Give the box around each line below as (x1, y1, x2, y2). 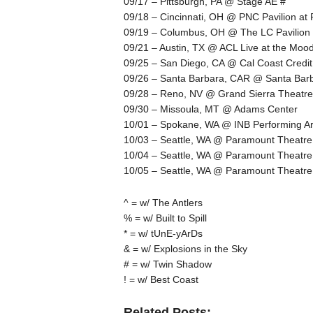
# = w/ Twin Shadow (123, 258, 212, 270)
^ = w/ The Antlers (123, 196, 203, 208)
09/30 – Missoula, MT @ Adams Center (123, 103, 298, 115)
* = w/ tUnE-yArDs (123, 227, 203, 239)
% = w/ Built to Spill (123, 212, 207, 224)
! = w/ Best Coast (123, 273, 198, 285)
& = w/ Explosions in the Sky (123, 242, 247, 254)
